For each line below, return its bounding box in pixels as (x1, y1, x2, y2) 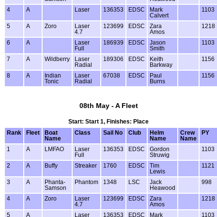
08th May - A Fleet (79, 101, 138, 109)
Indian (45, 72, 61, 78)
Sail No (103, 129, 123, 136)
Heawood (150, 185, 175, 191)
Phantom (75, 179, 98, 185)
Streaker (75, 162, 97, 169)
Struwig (150, 152, 170, 158)
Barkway (150, 62, 172, 68)
